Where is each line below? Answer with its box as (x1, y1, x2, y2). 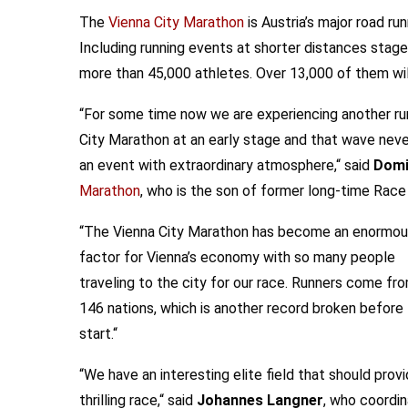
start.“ (79, 325, 117, 342)
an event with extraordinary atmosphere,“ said (79, 157, 373, 174)
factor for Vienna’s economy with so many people (79, 249, 395, 266)
